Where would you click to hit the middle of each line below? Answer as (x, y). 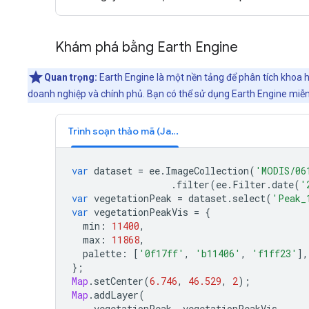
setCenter (119, 281)
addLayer (116, 295)
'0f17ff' (161, 253)
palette (102, 253)
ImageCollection (207, 170)
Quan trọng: (72, 77)
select (249, 198)
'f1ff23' (275, 253)
